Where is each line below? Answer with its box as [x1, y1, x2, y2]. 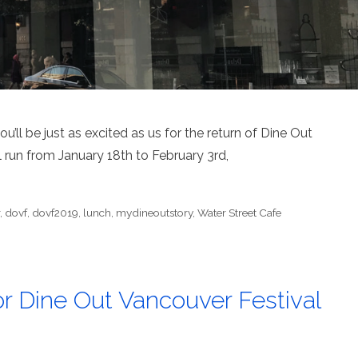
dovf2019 [32, 206, 79, 220]
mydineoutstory [116, 206, 193, 220]
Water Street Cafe [197, 206, 282, 220]
